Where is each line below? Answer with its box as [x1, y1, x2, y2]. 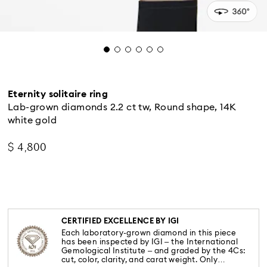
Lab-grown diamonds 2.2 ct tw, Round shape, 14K [8, 103, 237, 112]
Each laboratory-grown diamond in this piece [61, 229, 237, 237]
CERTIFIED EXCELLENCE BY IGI [61, 218, 179, 225]
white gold [8, 116, 57, 125]
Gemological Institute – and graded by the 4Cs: [61, 247, 246, 255]
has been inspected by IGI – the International [61, 238, 238, 246]
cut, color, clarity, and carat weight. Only [61, 256, 218, 264]
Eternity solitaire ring [8, 89, 108, 99]
